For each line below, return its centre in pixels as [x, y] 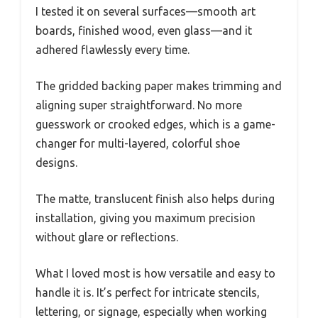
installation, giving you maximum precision [146, 218]
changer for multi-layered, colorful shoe [138, 143]
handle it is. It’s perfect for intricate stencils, [148, 292]
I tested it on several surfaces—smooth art [146, 11]
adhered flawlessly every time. [113, 49]
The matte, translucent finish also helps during [155, 198]
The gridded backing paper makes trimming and [159, 86]
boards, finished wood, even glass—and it [144, 30]
